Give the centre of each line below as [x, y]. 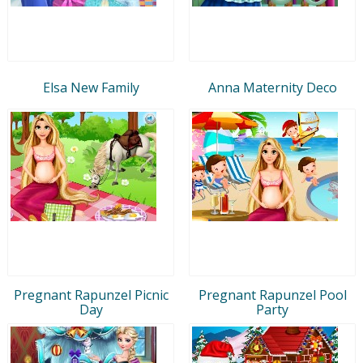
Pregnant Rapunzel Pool [272, 295]
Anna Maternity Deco [272, 87]
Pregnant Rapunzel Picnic [91, 295]
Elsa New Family [91, 87]
